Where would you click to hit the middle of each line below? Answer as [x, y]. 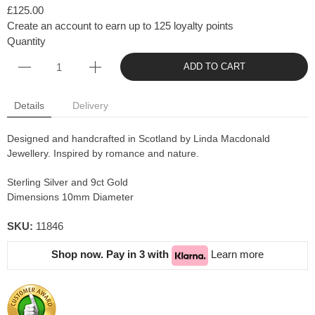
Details [29, 105]
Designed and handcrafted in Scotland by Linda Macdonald [139, 139]
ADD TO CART [214, 66]
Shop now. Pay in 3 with [111, 255]
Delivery [90, 105]
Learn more [237, 255]
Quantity [26, 41]
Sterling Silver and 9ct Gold [67, 182]
